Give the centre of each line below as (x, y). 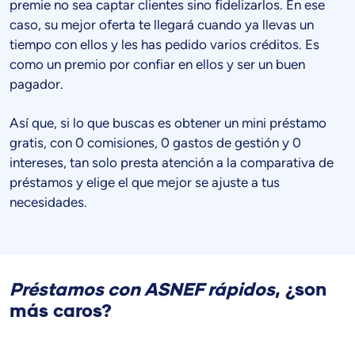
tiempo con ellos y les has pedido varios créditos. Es (164, 45)
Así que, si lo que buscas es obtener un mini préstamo (168, 123)
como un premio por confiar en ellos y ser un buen (157, 65)
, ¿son (301, 290)
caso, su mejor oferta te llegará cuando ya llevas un (162, 25)
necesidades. (48, 202)
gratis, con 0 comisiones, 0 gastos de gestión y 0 (155, 143)
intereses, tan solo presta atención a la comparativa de (172, 163)
